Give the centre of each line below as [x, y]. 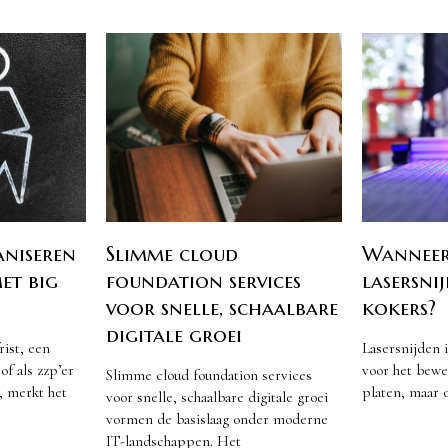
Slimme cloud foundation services [208, 375]
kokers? [399, 307]
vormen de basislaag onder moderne [216, 419]
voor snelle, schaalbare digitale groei [216, 397]
